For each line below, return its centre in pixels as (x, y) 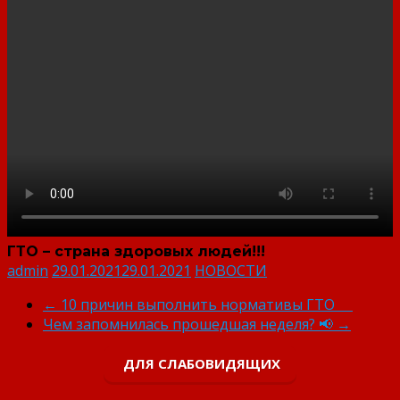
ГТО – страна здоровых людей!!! (136, 251)
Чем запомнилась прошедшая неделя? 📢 (190, 324)
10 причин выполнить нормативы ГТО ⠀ (205, 304)
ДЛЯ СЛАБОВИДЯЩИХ (200, 363)
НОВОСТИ (231, 270)
